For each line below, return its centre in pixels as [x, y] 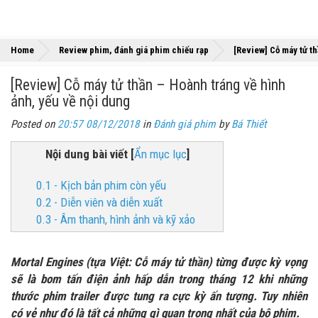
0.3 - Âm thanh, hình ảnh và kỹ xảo [116, 219]
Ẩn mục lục [160, 154]
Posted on [34, 124]
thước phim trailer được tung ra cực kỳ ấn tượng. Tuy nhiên [159, 296]
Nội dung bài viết [86, 154]
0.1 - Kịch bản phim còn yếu [101, 185]
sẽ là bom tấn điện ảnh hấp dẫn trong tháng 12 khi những [159, 279]
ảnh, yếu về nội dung [70, 101]
